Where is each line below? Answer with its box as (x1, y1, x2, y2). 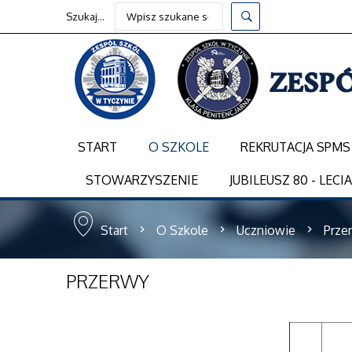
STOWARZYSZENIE (86, 171, 198, 188)
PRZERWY (66, 269, 149, 293)
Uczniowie (236, 222, 295, 238)
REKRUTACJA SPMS (240, 138, 350, 155)
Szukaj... (66, 9, 104, 23)
